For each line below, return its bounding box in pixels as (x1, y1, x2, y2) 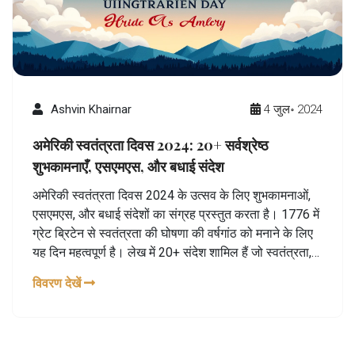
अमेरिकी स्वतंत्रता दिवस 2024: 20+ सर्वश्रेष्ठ (32, 135, 269, 155)
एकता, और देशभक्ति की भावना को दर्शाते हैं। (32, 263, 229, 279)
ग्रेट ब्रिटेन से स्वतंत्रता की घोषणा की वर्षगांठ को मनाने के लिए (32, 225, 313, 241)
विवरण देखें (32, 275, 84, 291)
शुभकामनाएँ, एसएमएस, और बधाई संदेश (32, 156, 224, 176)
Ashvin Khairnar (51, 101, 132, 116)
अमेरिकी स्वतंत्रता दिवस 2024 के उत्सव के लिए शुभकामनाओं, (32, 187, 311, 203)
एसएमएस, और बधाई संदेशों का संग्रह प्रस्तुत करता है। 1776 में (32, 206, 319, 222)
